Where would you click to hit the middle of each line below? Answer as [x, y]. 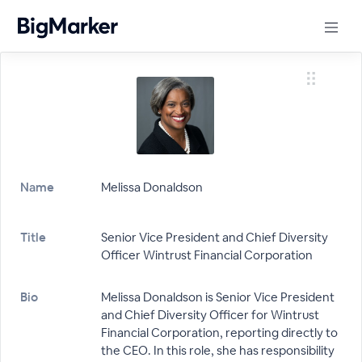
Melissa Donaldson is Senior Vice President [218, 297]
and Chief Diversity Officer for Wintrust [210, 315]
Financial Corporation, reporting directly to [219, 333]
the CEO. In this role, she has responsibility [218, 350]
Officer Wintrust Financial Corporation [207, 255]
